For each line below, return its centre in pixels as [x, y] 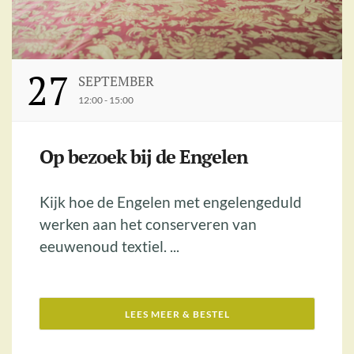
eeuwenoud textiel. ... [109, 247]
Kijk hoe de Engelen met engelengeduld [171, 202]
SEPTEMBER [116, 81]
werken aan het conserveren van [148, 224]
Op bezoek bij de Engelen [143, 157]
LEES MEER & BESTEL [177, 314]
